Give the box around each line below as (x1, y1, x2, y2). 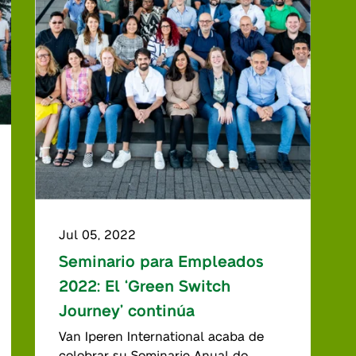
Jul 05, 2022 (59, 226, 137, 242)
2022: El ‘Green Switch (59, 275, 231, 295)
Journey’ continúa (59, 300, 195, 319)
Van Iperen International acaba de (59, 327, 265, 343)
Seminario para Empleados (59, 250, 264, 270)
